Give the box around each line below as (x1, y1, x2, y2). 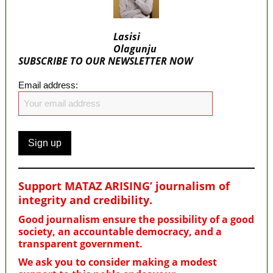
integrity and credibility (18, 192, 149, 207)
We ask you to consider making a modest (18, 255, 217, 269)
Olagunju (113, 41, 157, 55)
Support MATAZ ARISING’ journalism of (18, 178, 230, 193)
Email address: (18, 79, 78, 90)
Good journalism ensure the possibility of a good (18, 212, 254, 226)
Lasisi (113, 29, 141, 43)
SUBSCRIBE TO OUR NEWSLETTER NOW (18, 54, 193, 68)
